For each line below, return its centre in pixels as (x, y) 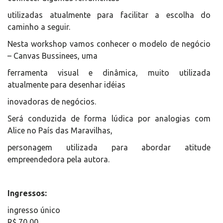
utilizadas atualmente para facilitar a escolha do (109, 15)
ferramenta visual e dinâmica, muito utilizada (109, 73)
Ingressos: (27, 193)
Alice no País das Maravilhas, (60, 130)
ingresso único (34, 210)
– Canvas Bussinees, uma (53, 56)
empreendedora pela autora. (58, 159)
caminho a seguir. (39, 27)
